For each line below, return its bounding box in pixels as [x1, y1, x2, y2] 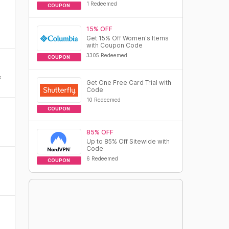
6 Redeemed [86, 155, 118, 162]
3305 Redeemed [86, 52, 127, 58]
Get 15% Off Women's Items [86, 34, 169, 42]
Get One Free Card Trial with [86, 79, 171, 86]
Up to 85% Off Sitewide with [86, 138, 170, 145]
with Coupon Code [86, 41, 143, 49]
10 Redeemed [86, 97, 121, 103]
